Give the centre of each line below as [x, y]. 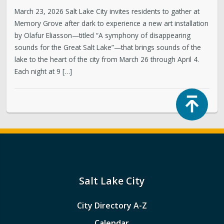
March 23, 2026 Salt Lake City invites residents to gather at [107, 11]
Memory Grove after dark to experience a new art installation [112, 23]
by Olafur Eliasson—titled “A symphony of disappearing [103, 35]
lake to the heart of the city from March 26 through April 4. [108, 59]
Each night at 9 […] [43, 71]
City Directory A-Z [112, 205]
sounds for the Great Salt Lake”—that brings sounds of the [108, 47]
